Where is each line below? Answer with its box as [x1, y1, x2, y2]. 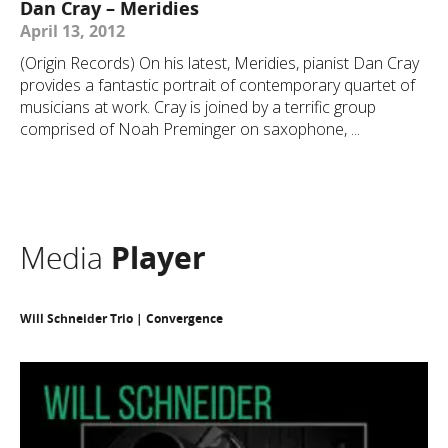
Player [111, 237, 206, 278]
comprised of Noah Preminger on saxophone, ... [20, 118, 360, 140]
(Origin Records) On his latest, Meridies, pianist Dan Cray [20, 52, 419, 74]
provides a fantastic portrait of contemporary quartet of [20, 74, 415, 96]
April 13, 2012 [20, 20, 125, 42]
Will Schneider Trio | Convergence [20, 310, 223, 327]
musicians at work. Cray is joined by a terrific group [20, 96, 376, 118]
